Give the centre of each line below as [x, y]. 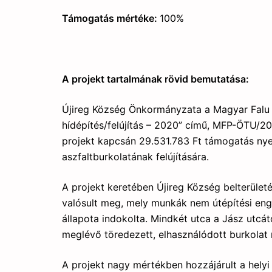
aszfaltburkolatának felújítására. [135, 157]
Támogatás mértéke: [111, 18]
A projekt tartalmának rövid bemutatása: [155, 79]
